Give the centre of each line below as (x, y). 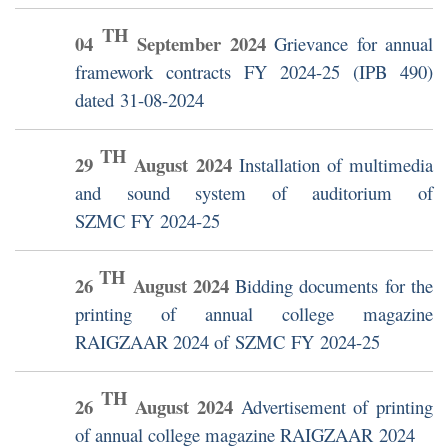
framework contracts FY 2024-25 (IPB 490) (254, 72)
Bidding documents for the (334, 286)
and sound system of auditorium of (254, 193)
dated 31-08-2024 (139, 100)
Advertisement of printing (337, 407)
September (179, 44)
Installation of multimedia (336, 165)
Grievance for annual (353, 44)
